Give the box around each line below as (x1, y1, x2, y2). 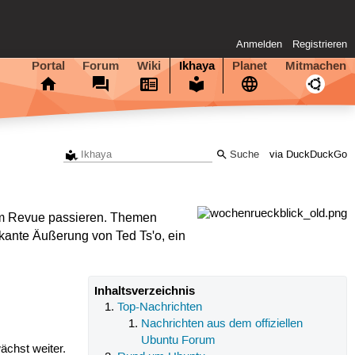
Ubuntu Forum (140, 333, 216, 348)
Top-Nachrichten (117, 300, 203, 315)
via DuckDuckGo (269, 148, 348, 161)
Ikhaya (178, 57, 215, 74)
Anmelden (236, 38, 283, 52)
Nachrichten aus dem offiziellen (140, 316, 303, 331)
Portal (31, 57, 65, 74)
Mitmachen (284, 57, 346, 74)
